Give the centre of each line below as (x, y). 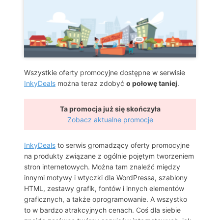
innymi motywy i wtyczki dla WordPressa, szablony (106, 177)
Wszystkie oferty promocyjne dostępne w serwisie (105, 72)
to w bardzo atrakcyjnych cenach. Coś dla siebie (102, 210)
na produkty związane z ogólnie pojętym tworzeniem (109, 156)
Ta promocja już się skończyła (110, 109)
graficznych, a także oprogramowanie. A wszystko (106, 199)
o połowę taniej (152, 83)
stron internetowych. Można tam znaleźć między (102, 166)
